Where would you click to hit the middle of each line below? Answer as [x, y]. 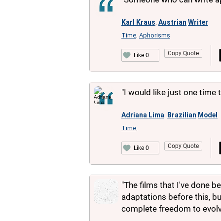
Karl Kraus [138, 22]
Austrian [172, 22]
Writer [198, 22]
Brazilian [182, 115]
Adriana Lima [143, 115]
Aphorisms [155, 35]
